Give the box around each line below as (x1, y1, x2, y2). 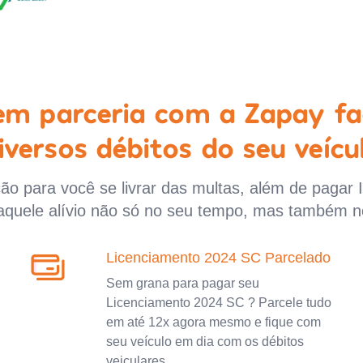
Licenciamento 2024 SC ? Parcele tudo (105, 295, 331, 310)
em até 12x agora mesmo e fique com (105, 314, 321, 329)
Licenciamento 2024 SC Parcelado (105, 249, 331, 266)
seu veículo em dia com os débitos (105, 334, 304, 348)
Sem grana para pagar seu (105, 275, 259, 290)
